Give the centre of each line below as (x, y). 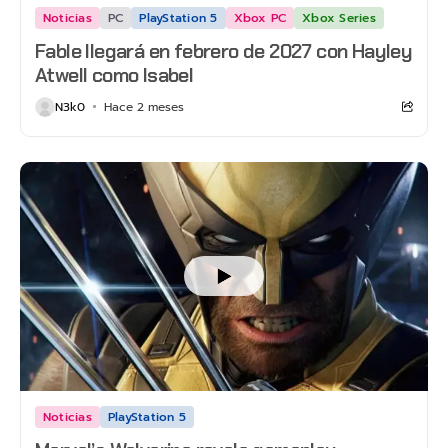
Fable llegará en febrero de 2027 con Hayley (224, 50)
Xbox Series (339, 17)
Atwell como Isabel (114, 74)
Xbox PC (260, 17)
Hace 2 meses (143, 106)
